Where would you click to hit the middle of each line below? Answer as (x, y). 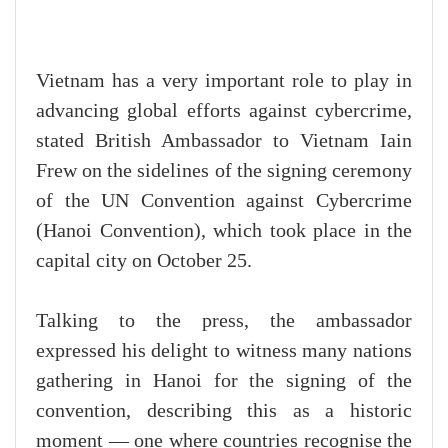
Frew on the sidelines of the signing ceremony (224, 170)
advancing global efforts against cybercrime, (224, 110)
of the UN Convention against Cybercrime (224, 200)
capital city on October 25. (144, 260)
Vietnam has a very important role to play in (224, 80)
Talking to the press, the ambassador (224, 320)
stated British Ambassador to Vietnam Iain (224, 140)
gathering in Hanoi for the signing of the (224, 380)
